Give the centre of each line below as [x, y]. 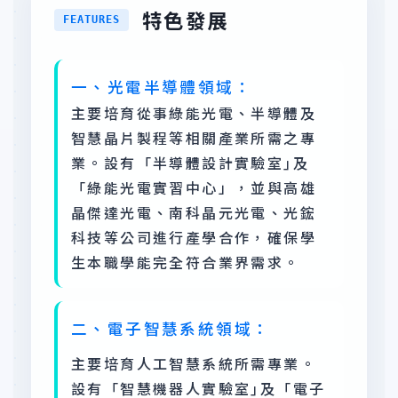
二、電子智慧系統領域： [171, 328]
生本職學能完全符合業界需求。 [186, 262]
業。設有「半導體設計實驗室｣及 [190, 163]
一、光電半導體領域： [162, 87]
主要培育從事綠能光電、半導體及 [194, 113]
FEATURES [92, 19]
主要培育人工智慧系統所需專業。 [194, 363]
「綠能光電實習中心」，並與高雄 [194, 187]
